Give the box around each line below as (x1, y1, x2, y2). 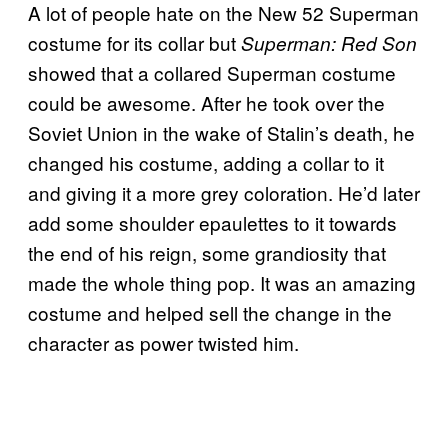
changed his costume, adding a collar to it (28, 149, 384, 177)
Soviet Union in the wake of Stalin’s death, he (28, 119, 415, 147)
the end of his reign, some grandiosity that (28, 239, 386, 267)
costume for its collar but (28, 29, 241, 57)
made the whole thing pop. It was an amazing (28, 269, 416, 297)
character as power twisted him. (28, 329, 299, 357)
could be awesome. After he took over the (28, 89, 385, 117)
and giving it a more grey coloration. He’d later (28, 179, 420, 207)
